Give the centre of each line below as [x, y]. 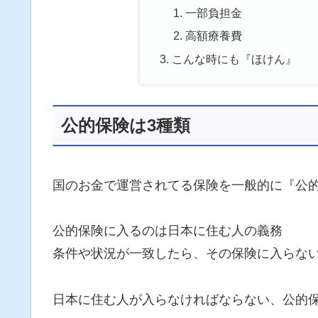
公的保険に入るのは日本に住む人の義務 [168, 231]
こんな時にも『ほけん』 [234, 59]
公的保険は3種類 [126, 125]
